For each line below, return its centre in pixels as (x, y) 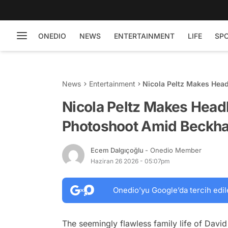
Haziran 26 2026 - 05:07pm (130, 161)
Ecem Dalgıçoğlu (118, 150)
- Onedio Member (173, 150)
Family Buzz (164, 94)
